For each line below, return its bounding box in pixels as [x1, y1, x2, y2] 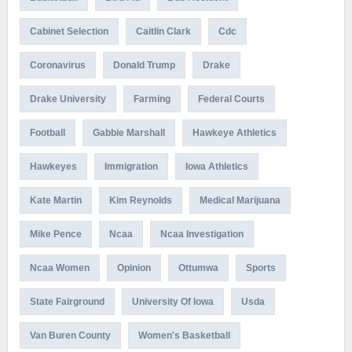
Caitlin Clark [135, 25, 191, 37]
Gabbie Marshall [92, 126, 165, 138]
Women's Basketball [137, 329, 230, 341]
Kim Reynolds [108, 194, 172, 206]
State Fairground [29, 295, 104, 307]
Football [29, 126, 65, 138]
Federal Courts [197, 93, 265, 104]
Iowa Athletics [185, 160, 248, 172]
